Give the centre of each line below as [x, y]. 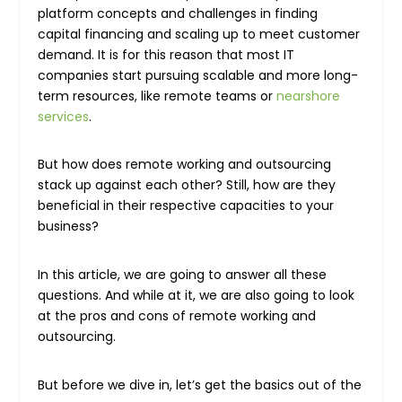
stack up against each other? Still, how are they [187, 185]
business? [69, 227]
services [64, 116]
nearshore [309, 96]
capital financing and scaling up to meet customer [199, 34]
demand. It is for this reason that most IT [166, 54]
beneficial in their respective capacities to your [186, 206]
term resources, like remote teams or [157, 96]
